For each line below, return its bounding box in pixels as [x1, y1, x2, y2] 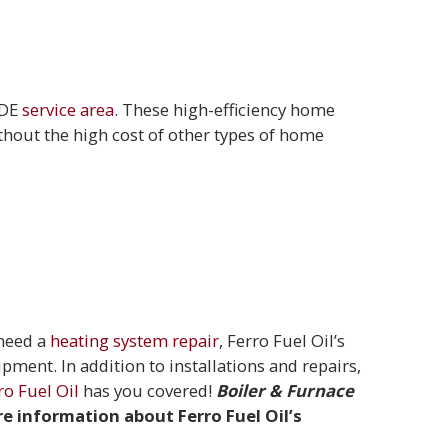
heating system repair [50, 328, 220, 352]
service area [22, 97, 115, 121]
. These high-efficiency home [114, 97, 336, 121]
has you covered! [79, 378, 217, 402]
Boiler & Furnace [216, 378, 355, 402]
